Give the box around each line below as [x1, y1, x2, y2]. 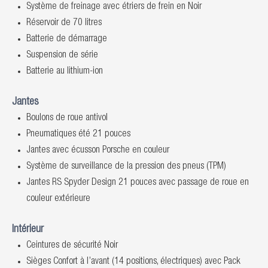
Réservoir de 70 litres [26, 19, 102, 28]
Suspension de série [26, 51, 98, 60]
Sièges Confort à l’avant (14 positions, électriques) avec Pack [26, 257, 240, 267]
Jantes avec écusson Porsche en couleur [26, 146, 169, 156]
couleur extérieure [26, 194, 90, 204]
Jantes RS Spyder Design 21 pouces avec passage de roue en [26, 178, 249, 188]
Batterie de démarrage [26, 35, 107, 44]
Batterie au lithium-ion [26, 67, 103, 77]
